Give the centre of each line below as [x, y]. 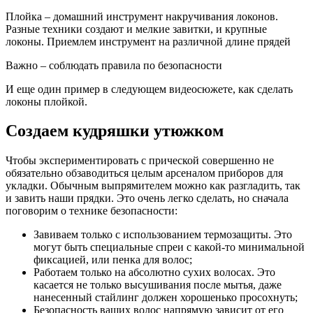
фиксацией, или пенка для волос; [113, 260]
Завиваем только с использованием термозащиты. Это [163, 235]
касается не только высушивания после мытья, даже [158, 285]
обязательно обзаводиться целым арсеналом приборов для [144, 173]
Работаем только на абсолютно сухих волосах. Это [154, 272]
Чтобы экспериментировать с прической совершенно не [140, 161]
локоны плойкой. [46, 101]
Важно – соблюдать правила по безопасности [114, 65]
